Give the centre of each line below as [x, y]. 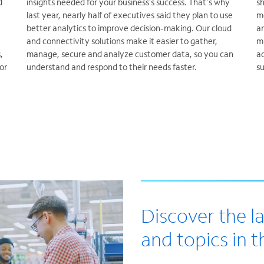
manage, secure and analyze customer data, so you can [130, 54]
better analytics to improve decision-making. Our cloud [129, 28]
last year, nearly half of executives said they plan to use [130, 15]
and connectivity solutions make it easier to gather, [122, 41]
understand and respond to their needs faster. [112, 67]
